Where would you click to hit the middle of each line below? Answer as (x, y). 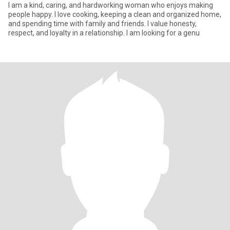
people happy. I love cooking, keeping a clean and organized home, (115, 14)
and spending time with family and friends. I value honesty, (102, 24)
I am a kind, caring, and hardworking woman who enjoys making (111, 5)
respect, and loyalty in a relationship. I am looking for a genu (104, 33)
